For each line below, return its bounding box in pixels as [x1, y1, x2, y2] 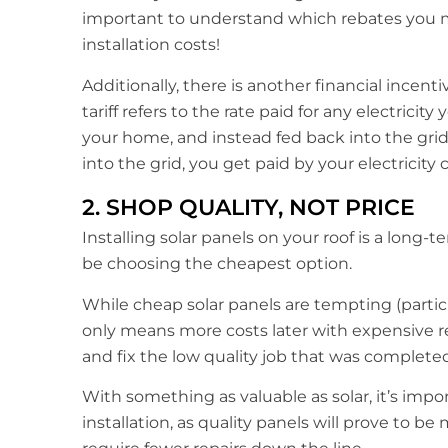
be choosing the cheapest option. [82, 254, 352, 274]
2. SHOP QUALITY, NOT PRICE [82, 194, 415, 222]
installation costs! [82, 35, 220, 55]
